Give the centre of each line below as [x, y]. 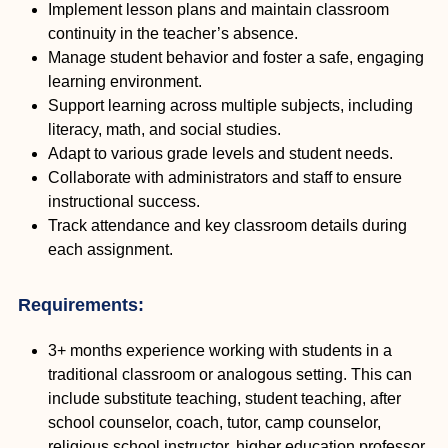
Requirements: [81, 305]
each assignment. [110, 250]
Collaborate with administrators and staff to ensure [225, 178]
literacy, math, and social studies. [164, 130]
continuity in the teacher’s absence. [173, 34]
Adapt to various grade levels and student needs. [220, 154]
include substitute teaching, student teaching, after [224, 399]
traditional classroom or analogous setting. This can [230, 375]
